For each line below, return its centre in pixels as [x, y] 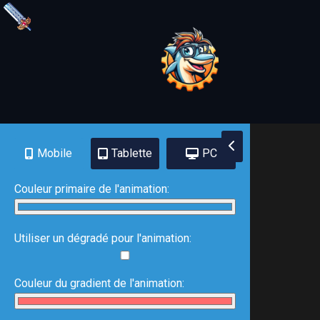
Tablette [132, 153]
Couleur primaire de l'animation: [92, 189]
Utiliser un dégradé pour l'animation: [103, 238]
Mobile [55, 153]
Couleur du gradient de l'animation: [99, 283]
